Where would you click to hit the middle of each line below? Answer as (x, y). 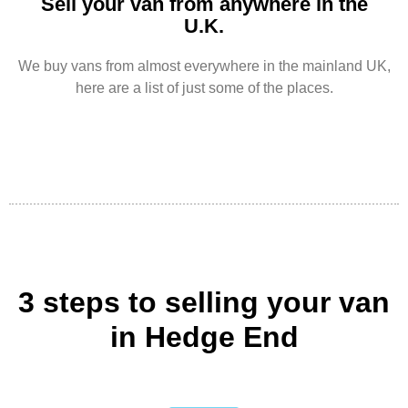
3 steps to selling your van (204, 303)
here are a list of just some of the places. (204, 87)
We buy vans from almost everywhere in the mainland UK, (204, 66)
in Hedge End (204, 337)
